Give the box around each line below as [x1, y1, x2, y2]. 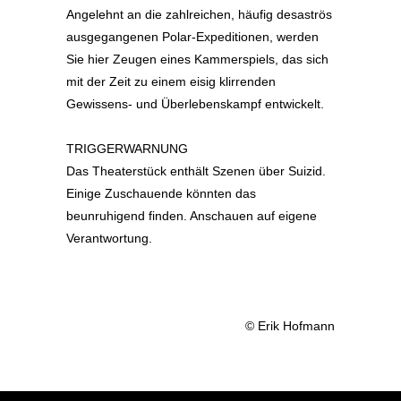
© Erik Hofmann [245, 319, 335, 333]
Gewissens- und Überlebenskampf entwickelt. [66, 97, 324, 111]
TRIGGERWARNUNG [66, 141, 188, 156]
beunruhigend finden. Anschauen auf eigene [66, 209, 317, 223]
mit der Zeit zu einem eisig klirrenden [66, 74, 276, 89]
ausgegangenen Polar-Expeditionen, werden [66, 30, 319, 44]
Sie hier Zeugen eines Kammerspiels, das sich [66, 52, 328, 66]
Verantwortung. [66, 231, 152, 245]
